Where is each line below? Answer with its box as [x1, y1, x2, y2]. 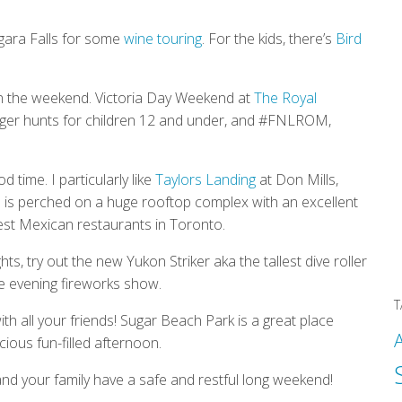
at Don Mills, [256, 169, 338, 189]
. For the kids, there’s [202, 28, 336, 48]
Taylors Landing [155, 169, 256, 189]
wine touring [124, 28, 202, 48]
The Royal [254, 87, 317, 108]
